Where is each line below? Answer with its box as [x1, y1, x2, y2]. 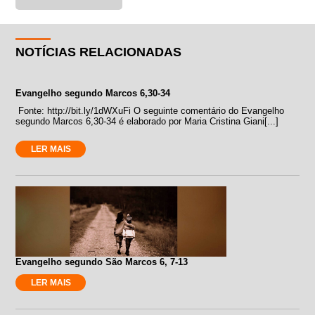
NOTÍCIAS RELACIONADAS [15, 44, 182, 59]
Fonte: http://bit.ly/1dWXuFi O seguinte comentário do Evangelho [15, 105, 285, 116]
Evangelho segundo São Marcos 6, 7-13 [15, 256, 188, 267]
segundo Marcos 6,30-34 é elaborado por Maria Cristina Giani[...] [15, 115, 279, 127]
